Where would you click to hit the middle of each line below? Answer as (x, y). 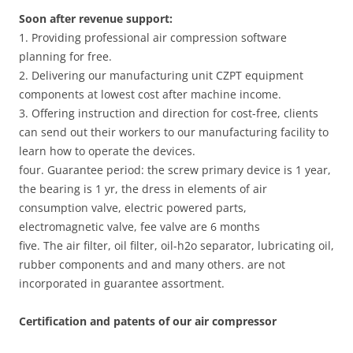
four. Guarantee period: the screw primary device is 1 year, (175, 170)
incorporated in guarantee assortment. (122, 283)
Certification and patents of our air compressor (148, 321)
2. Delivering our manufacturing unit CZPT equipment (161, 75)
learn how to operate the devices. (107, 151)
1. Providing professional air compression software (153, 37)
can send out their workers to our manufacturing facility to (174, 132)
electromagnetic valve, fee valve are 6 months (139, 227)
